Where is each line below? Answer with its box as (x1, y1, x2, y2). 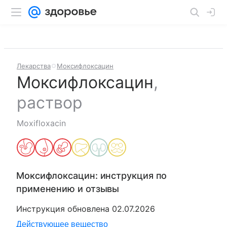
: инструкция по (95, 170, 167, 181)
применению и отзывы (16, 183, 120, 194)
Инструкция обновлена (16, 204, 112, 214)
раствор (17, 93, 83, 112)
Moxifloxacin (17, 118, 66, 128)
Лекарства (17, 62, 51, 70)
